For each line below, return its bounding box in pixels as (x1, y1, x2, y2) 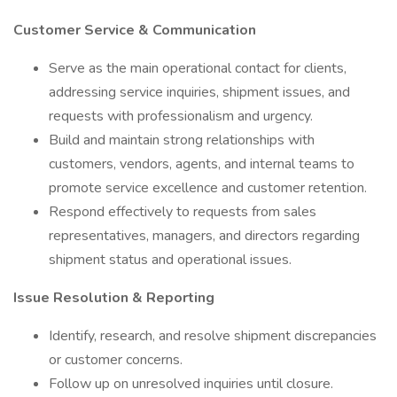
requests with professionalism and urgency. (49, 106, 313, 126)
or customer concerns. (49, 350, 183, 370)
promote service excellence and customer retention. (49, 178, 367, 198)
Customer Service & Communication (13, 20, 256, 40)
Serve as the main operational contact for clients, (49, 58, 346, 78)
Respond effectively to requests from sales (49, 202, 316, 222)
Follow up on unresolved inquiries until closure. (49, 374, 333, 393)
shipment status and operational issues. (49, 250, 292, 269)
